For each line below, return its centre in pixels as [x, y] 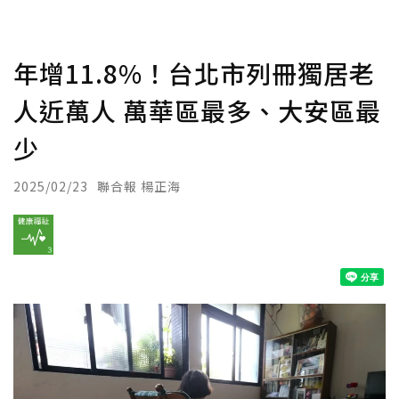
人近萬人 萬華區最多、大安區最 [197, 110]
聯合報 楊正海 [139, 186]
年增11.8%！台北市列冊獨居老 [194, 73]
